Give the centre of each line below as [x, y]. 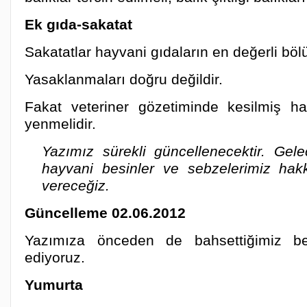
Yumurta [54, 285]
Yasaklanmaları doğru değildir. [124, 79]
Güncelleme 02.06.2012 [105, 213]
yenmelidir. [60, 124]
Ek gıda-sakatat [78, 24]
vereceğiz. [76, 185]
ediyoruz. [55, 257]
